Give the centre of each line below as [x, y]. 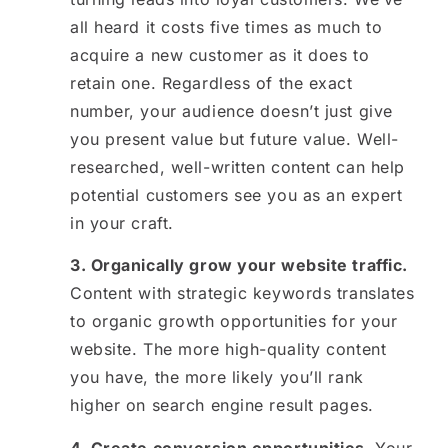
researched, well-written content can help [237, 166]
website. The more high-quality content [228, 349]
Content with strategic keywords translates [242, 293]
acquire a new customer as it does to [220, 54]
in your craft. [122, 222]
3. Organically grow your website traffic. [239, 265]
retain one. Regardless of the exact [211, 82]
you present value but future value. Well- [234, 138]
